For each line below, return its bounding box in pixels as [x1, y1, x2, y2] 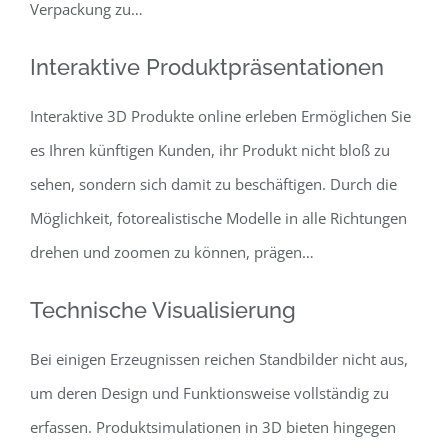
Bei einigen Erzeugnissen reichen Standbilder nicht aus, [30, 348, 408, 369]
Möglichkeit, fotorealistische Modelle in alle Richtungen [30, 207, 407, 228]
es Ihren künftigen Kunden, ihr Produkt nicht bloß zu [30, 139, 390, 160]
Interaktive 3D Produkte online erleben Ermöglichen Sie [30, 105, 411, 126]
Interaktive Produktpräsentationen [30, 53, 384, 80]
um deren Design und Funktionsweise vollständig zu [30, 382, 389, 403]
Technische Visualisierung [30, 296, 296, 323]
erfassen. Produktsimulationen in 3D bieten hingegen [30, 416, 396, 437]
